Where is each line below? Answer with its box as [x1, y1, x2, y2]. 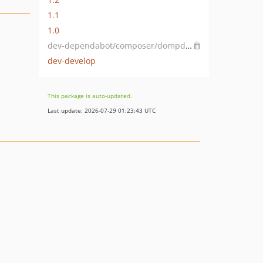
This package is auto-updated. [48, 92, 132, 100]
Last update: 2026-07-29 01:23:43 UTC [48, 106, 156, 114]
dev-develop [48, 55, 96, 66]
